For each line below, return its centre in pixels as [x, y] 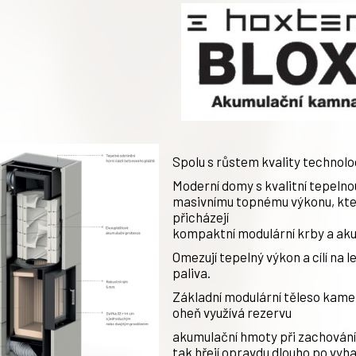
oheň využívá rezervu [232, 312]
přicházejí [201, 217]
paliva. [192, 272]
